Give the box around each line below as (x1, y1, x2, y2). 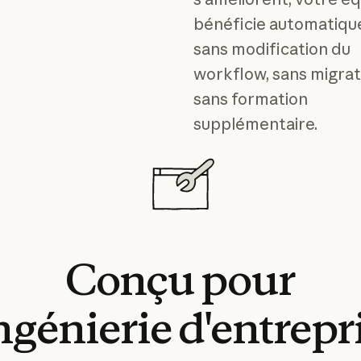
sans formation (193, 89, 308, 110)
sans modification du (193, 39, 351, 60)
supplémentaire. (193, 114, 317, 135)
